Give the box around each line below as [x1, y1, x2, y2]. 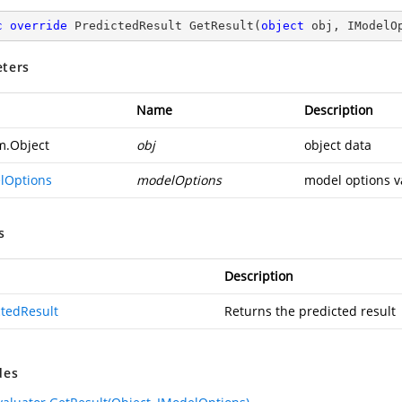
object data [304, 136, 371, 153]
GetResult [189, 19, 254, 32]
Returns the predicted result [224, 302, 396, 319]
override [10, 19, 67, 32]
